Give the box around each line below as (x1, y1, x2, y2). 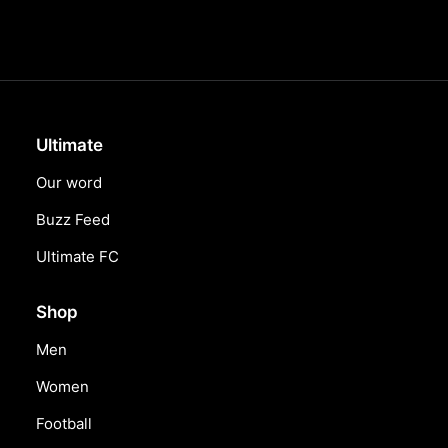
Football (36, 414, 92, 433)
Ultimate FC (36, 247, 119, 266)
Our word (36, 173, 102, 192)
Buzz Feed (36, 210, 110, 229)
